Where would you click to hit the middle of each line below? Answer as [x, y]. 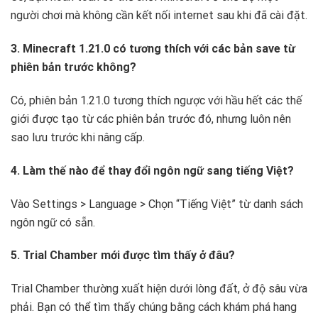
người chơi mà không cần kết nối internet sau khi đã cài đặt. [159, 16]
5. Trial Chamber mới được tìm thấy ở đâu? [123, 256]
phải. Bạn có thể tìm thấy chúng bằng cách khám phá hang [154, 307]
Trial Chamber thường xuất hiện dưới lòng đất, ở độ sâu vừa [159, 289]
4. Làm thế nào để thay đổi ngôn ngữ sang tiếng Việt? [152, 170]
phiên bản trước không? [73, 67]
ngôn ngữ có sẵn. [53, 222]
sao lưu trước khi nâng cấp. [78, 138]
